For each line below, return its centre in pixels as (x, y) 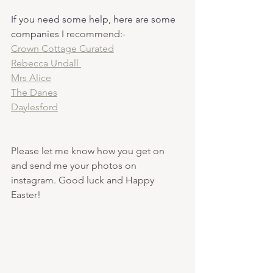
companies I (39, 34)
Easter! (27, 194)
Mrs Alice (31, 77)
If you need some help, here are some (94, 19)
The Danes (34, 92)
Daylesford (34, 107)
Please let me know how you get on (89, 151)
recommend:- (96, 34)
